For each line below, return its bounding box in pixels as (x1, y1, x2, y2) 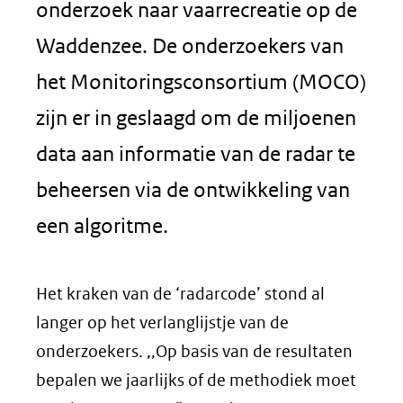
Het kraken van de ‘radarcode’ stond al (36, 283, 325, 304)
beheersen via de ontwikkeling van (36, 177, 350, 201)
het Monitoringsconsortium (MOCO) (36, 69, 366, 94)
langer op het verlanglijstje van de (36, 312, 289, 333)
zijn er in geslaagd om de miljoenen (36, 105, 356, 130)
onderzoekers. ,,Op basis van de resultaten (36, 341, 353, 362)
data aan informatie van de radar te (36, 141, 355, 166)
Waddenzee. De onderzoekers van (36, 33, 344, 58)
